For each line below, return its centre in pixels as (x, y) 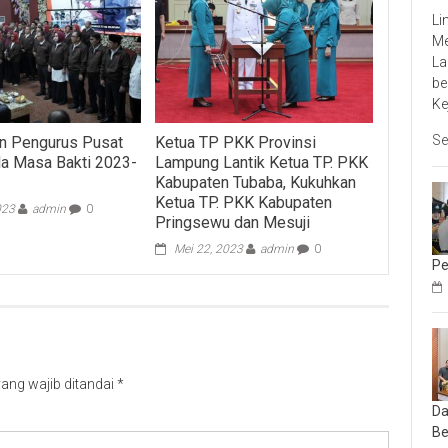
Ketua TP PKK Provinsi (235, 142)
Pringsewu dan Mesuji (232, 222)
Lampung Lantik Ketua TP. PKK (261, 162)
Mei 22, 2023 (208, 248)
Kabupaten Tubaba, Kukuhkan (255, 182)
